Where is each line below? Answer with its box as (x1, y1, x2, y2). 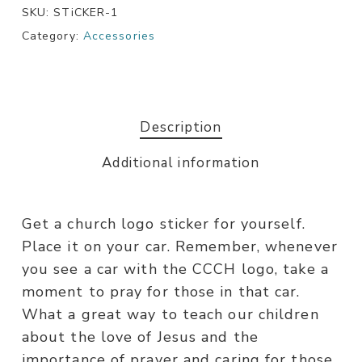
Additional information (102, 154, 260, 173)
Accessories (82, 28, 155, 44)
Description (140, 118, 222, 137)
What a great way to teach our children (21, 305, 319, 325)
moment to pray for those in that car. (21, 282, 301, 302)
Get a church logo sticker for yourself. (21, 214, 305, 234)
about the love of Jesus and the (21, 327, 259, 347)
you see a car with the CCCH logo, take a (21, 259, 329, 280)
